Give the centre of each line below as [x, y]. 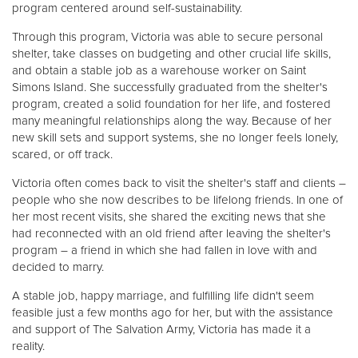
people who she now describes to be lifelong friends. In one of [177, 200]
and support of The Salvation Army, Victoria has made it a [161, 329]
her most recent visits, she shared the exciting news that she [169, 217]
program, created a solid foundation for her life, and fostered [171, 104]
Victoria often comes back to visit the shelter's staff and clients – [179, 183]
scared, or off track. [62, 154]
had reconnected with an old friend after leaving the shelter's [171, 233]
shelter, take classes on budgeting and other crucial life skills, [171, 54]
